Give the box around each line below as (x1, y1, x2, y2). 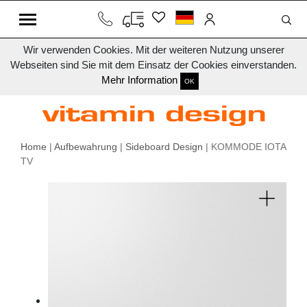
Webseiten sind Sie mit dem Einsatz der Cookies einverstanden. (10, 59, 297, 71)
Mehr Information (101, 74, 177, 86)
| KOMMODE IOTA (203, 141, 286, 153)
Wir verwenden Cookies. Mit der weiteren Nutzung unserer (23, 44, 284, 56)
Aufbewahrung (54, 141, 117, 153)
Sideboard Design (125, 141, 203, 153)
